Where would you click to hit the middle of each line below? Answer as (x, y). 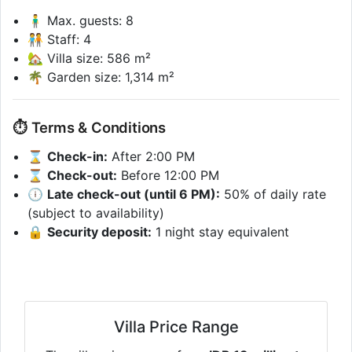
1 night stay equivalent (221, 232)
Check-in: (78, 157)
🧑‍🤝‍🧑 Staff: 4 (60, 39)
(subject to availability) (96, 213)
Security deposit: (100, 232)
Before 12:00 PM (169, 176)
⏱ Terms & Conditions (89, 127)
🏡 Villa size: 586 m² (90, 58)
